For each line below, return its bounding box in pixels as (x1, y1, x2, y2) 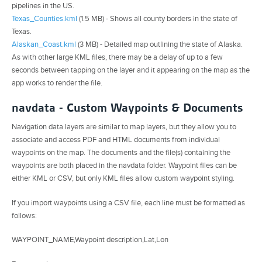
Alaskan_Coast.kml (12, 39, 76, 49)
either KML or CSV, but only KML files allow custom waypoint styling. (12, 173, 235, 183)
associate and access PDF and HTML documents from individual (12, 135, 220, 144)
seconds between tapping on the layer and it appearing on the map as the (12, 65, 250, 75)
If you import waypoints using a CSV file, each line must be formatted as (12, 198, 245, 208)
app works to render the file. (12, 78, 102, 88)
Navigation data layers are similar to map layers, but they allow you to (12, 122, 236, 132)
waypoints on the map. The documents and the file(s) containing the (12, 147, 230, 157)
